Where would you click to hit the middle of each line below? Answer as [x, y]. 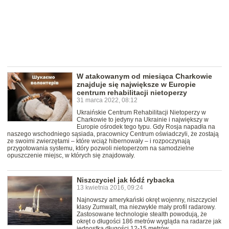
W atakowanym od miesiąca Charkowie [144, 76]
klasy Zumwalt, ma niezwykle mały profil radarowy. [146, 207]
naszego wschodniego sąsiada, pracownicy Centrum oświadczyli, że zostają [113, 134]
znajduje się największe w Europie [136, 85]
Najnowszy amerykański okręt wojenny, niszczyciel [147, 200]
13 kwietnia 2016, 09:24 [110, 188]
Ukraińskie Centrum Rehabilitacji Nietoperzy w [141, 113]
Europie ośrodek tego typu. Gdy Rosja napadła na [146, 127]
